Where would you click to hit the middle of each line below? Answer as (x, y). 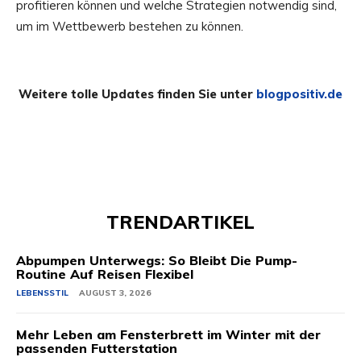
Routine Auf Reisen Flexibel (105, 274)
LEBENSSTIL (42, 293)
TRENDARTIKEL (180, 222)
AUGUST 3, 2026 (115, 293)
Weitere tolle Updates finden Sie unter (137, 94)
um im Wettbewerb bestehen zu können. (130, 27)
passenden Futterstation (97, 349)
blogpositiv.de (299, 94)
